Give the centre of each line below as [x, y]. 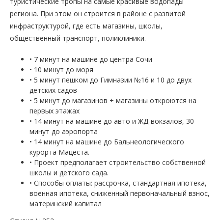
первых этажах [55, 110]
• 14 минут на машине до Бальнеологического [107, 141]
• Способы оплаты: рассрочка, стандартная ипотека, [118, 183]
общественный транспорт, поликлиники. [78, 38]
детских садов [53, 90]
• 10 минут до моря [61, 69]
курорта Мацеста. [59, 152]
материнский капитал [66, 203]
